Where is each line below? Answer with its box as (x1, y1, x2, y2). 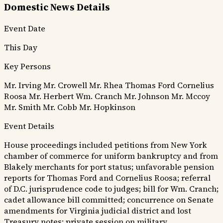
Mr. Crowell (43, 79, 87, 91)
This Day (4, 41, 37, 53)
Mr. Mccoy (171, 90, 210, 102)
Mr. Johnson (124, 90, 169, 102)
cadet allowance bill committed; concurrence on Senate (4, 194, 214, 205)
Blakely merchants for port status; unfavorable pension (4, 161, 214, 172)
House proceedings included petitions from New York (4, 139, 207, 150)
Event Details (4, 120, 54, 131)
